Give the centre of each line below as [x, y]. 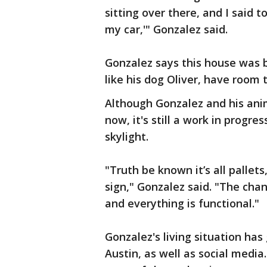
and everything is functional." [182, 203]
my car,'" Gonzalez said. [168, 29]
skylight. [128, 136]
